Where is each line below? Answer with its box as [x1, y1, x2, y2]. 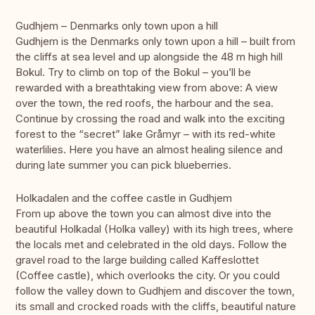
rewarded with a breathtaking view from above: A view [15, 81, 278, 95]
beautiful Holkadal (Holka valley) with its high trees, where [15, 222, 293, 236]
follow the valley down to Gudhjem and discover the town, [15, 284, 295, 298]
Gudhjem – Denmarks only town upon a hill [15, 19, 218, 33]
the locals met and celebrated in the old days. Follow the [15, 238, 287, 252]
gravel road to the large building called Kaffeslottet [15, 253, 259, 267]
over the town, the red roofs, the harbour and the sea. [15, 96, 274, 110]
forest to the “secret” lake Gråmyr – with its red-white [15, 127, 276, 141]
